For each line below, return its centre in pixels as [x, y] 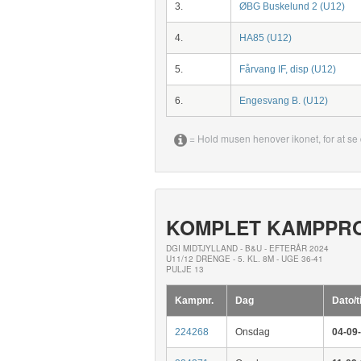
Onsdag [252, 332]
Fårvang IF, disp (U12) [287, 69]
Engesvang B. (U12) [283, 101]
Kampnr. [194, 300]
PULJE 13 [185, 269]
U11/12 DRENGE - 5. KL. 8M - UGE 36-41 [244, 258]
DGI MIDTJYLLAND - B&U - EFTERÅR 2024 [247, 248]
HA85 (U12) [265, 38]
